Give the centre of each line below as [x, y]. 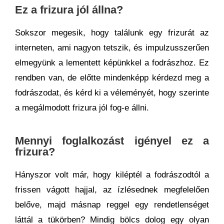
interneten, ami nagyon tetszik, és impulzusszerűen [112, 47]
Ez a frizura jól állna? [69, 9]
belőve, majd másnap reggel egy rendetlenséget [112, 204]
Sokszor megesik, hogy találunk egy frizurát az [112, 32]
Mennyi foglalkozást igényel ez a [112, 140]
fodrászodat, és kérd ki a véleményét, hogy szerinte [112, 92]
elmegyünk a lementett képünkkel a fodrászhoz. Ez [112, 62]
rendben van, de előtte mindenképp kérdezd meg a [112, 77]
